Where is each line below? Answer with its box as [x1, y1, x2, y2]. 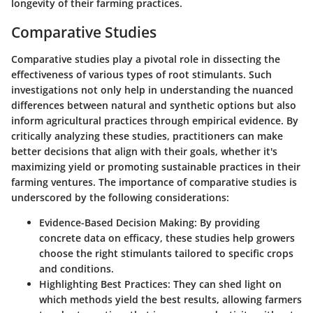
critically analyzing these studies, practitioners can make [11, 129, 283, 143]
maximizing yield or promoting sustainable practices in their [11, 159, 300, 173]
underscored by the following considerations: [11, 190, 229, 204]
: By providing [194, 215, 260, 229]
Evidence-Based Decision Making [39, 215, 194, 229]
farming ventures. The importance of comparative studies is [11, 175, 297, 189]
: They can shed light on [168, 277, 282, 291]
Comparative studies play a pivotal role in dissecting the [11, 52, 280, 66]
